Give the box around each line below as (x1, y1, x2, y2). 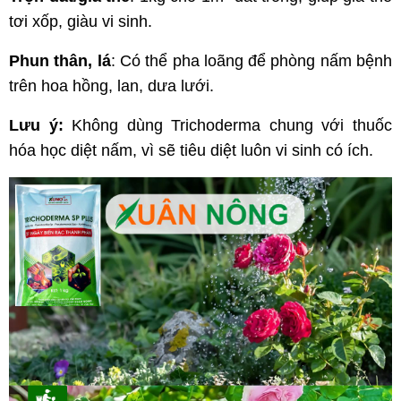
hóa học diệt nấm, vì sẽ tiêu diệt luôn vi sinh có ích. (9, 141, 373, 160)
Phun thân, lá (9, 52, 111, 71)
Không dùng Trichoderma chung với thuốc (72, 116, 393, 135)
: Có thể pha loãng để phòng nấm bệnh (110, 52, 393, 71)
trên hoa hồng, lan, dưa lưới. (9, 77, 214, 96)
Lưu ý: (9, 116, 73, 135)
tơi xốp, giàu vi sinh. (9, 13, 152, 31)
